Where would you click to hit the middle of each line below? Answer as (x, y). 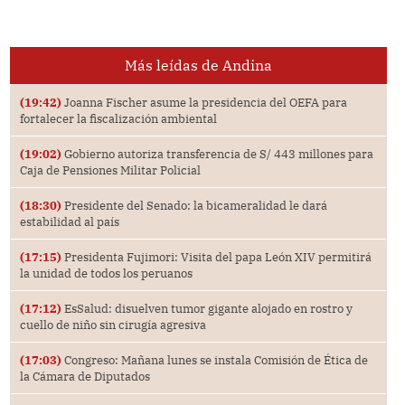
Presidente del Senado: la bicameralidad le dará (194, 206)
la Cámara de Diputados (85, 377)
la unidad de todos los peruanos (106, 273)
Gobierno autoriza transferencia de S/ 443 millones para (217, 154)
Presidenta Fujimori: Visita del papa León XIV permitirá (216, 257)
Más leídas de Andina (198, 66)
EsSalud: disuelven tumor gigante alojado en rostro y (207, 309)
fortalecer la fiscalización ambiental (118, 119)
